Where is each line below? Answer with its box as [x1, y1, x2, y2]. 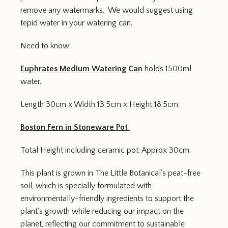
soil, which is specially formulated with [20, 181, 152, 190]
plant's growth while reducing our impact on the [20, 207, 184, 216]
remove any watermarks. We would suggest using [20, 6, 193, 15]
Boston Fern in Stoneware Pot [20, 123, 130, 132]
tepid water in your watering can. [20, 18, 132, 27]
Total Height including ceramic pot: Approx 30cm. [20, 146, 191, 155]
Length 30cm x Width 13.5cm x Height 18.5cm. [20, 100, 180, 109]
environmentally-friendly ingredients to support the [20, 194, 194, 203]
